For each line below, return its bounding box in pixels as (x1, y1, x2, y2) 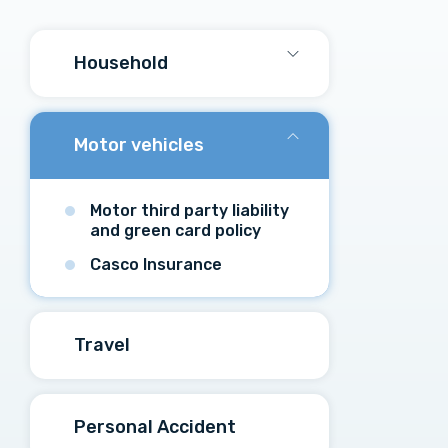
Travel (70, 334, 130, 356)
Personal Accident (70, 416, 236, 438)
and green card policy (90, 221, 261, 240)
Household (70, 52, 168, 74)
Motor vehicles (70, 134, 204, 156)
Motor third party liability (90, 201, 289, 220)
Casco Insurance (90, 255, 222, 274)
